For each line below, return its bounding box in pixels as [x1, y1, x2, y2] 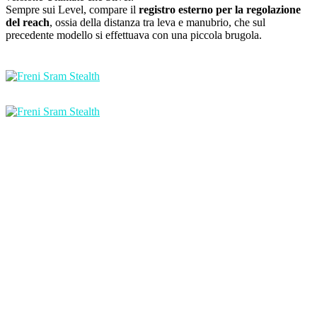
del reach [6, 16, 50, 29]
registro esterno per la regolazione [139, 4, 301, 16]
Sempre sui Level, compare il [6, 4, 139, 16]
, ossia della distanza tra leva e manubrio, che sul [50, 16, 265, 29]
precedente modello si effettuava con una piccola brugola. [6, 29, 262, 42]
